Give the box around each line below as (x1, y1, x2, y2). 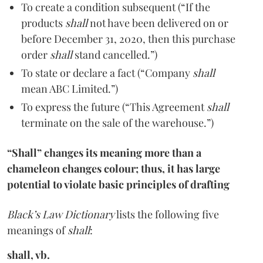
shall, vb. (7, 247, 50, 262)
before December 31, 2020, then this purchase (21, 31, 235, 46)
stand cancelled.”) (72, 47, 157, 62)
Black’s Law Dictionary (7, 207, 114, 221)
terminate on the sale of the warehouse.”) (21, 115, 214, 130)
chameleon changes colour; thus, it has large (7, 161, 220, 176)
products (21, 15, 65, 30)
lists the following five (114, 207, 219, 221)
